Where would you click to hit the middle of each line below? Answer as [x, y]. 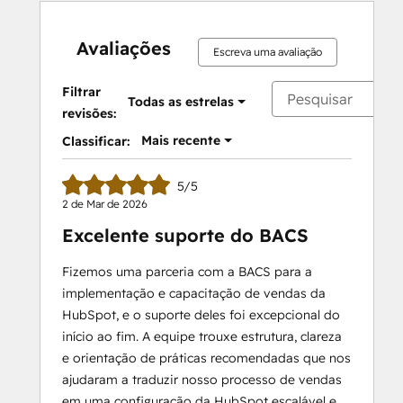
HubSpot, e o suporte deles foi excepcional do [201, 315]
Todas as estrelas [181, 102]
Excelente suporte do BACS [185, 235]
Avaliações [124, 48]
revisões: [89, 113]
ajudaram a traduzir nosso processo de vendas [202, 380]
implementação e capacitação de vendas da [194, 293]
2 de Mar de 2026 [105, 204]
